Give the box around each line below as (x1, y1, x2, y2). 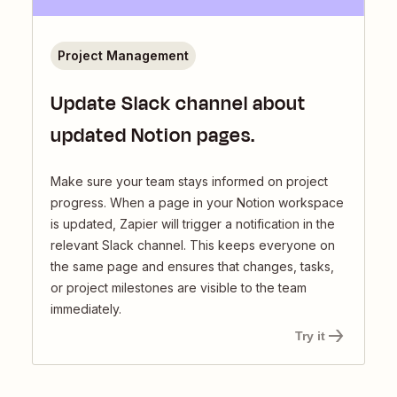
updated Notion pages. (51, 121, 255, 150)
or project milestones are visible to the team (51, 279, 307, 295)
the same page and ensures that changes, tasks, (51, 258, 334, 274)
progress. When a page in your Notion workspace (51, 194, 344, 210)
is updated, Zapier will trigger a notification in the (51, 215, 335, 231)
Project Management (58, 47, 189, 63)
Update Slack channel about (51, 89, 306, 118)
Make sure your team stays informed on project (51, 173, 328, 189)
